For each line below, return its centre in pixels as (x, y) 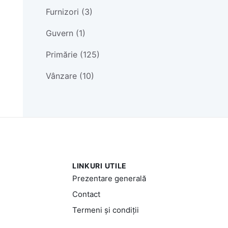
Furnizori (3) (69, 11)
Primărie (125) (73, 54)
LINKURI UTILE (99, 165)
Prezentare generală (109, 178)
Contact (86, 194)
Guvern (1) (65, 33)
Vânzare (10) (70, 76)
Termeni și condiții (105, 210)
